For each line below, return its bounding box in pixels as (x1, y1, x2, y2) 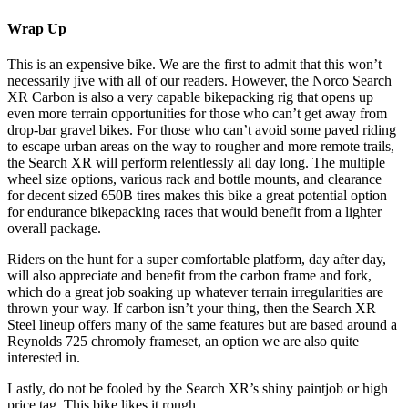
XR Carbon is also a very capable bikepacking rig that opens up (7, 88, 373, 105)
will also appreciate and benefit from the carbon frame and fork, (7, 267, 372, 283)
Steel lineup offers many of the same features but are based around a (7, 316, 397, 332)
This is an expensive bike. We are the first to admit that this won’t (7, 56, 382, 72)
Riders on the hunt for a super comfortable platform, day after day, (7, 250, 386, 267)
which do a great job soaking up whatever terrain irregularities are (7, 283, 383, 300)
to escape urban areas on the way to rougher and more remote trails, (7, 138, 394, 154)
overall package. (7, 219, 101, 236)
